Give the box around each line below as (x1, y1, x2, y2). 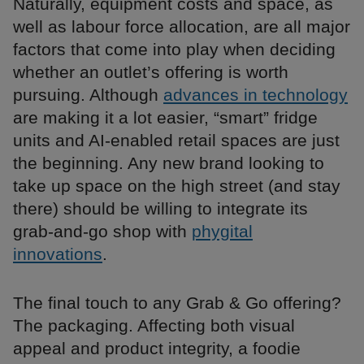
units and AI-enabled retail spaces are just (13, 131, 340, 150)
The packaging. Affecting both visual (13, 316, 295, 336)
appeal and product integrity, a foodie (13, 339, 301, 358)
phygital (192, 222, 253, 241)
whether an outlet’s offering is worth (13, 63, 288, 82)
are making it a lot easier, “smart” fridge (13, 108, 318, 128)
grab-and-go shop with (13, 222, 192, 241)
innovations (13, 245, 102, 264)
